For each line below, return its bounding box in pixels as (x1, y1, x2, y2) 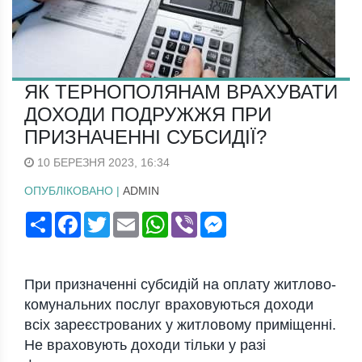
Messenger (226, 212, 284, 225)
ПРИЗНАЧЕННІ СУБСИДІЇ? (24, 126, 267, 149)
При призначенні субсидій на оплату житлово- (24, 276, 336, 293)
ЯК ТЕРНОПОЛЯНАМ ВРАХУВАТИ (24, 81, 338, 103)
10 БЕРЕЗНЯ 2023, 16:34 (34, 156, 170, 170)
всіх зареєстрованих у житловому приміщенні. (24, 317, 336, 334)
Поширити (52, 212, 106, 225)
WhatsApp (168, 212, 221, 225)
